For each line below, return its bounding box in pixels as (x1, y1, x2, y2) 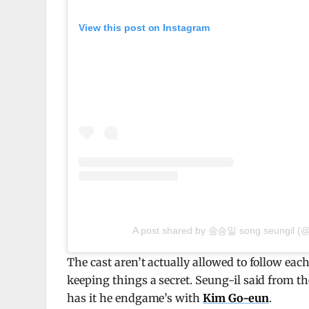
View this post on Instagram (79, 22, 210, 34)
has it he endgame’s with (67, 290, 203, 305)
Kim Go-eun (203, 290, 269, 305)
